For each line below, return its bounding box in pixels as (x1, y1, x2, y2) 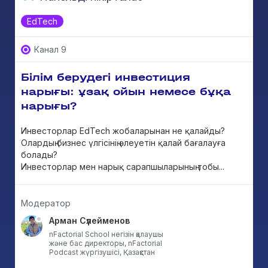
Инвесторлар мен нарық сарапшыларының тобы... (21, 162, 224, 172)
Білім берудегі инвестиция (21, 71, 190, 84)
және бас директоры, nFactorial (49, 239, 162, 248)
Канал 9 (34, 44, 66, 54)
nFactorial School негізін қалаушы (49, 230, 163, 239)
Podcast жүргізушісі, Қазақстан (49, 248, 155, 257)
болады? (21, 150, 57, 160)
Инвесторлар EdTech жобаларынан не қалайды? (21, 126, 225, 136)
